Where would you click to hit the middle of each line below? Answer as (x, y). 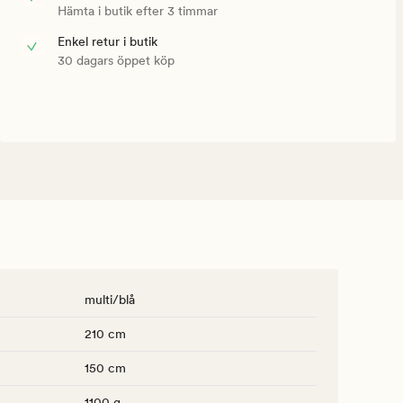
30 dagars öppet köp (116, 61)
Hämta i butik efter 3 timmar (138, 11)
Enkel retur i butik (107, 42)
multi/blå (110, 300)
